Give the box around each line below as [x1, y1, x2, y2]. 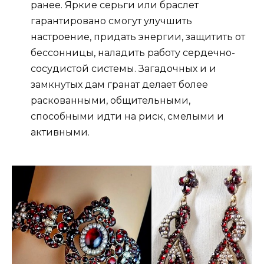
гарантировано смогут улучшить [31, 15, 192, 27]
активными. [31, 127, 90, 138]
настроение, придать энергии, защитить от [31, 31, 245, 43]
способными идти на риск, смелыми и [31, 111, 224, 123]
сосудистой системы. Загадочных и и [31, 63, 216, 75]
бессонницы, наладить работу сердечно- [31, 47, 235, 59]
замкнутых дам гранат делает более [31, 79, 208, 91]
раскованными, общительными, [31, 95, 190, 107]
